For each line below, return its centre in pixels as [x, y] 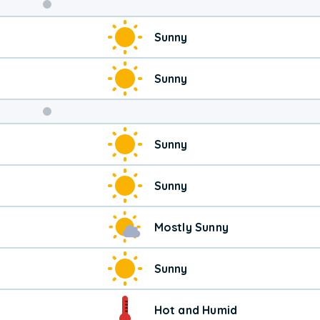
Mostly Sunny [191, 227]
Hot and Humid [196, 310]
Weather [83, 52]
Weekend [86, 29]
